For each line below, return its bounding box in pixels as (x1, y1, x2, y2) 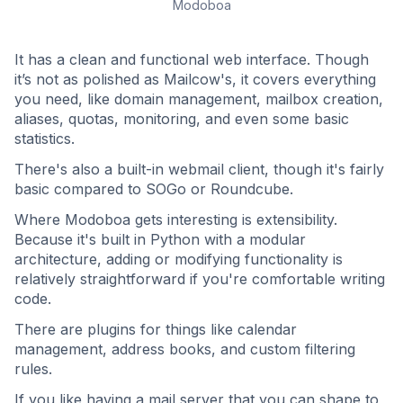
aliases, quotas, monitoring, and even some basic (14, 110, 349, 129)
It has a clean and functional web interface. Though (14, 50, 369, 69)
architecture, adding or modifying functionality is (14, 250, 343, 269)
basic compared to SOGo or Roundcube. (14, 180, 293, 199)
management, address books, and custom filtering (14, 340, 355, 359)
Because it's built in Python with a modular (14, 230, 306, 249)
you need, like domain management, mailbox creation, (14, 90, 383, 109)
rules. (14, 360, 52, 379)
